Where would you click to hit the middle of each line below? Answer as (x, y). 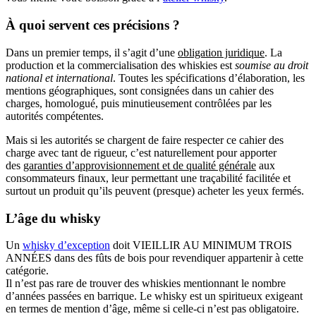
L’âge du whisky (53, 218)
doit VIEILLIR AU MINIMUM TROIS (201, 245)
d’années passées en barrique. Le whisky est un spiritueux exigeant (154, 296)
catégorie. (27, 271)
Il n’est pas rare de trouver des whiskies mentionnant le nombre (146, 284)
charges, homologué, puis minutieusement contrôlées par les (139, 103)
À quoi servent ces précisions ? (93, 25)
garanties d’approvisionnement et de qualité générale (140, 165)
